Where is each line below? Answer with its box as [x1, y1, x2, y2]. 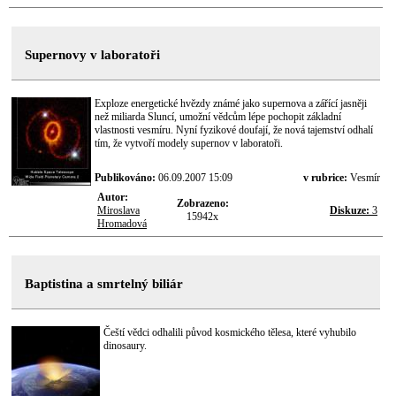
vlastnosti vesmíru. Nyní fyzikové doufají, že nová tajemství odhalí [95, 124, 373, 136]
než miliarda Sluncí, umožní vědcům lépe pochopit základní [95, 110, 341, 123]
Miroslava [97, 204, 140, 217]
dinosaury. [103, 339, 147, 352]
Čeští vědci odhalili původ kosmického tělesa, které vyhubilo [103, 326, 356, 339]
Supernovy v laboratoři [25, 48, 160, 62]
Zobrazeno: [176, 197, 229, 209]
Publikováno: [95, 171, 158, 184]
